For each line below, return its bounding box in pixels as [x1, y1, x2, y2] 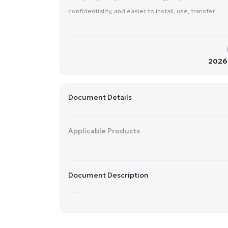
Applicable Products [68, 126, 140, 135]
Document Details [68, 92, 132, 102]
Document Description [68, 170, 149, 180]
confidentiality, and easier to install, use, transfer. [68, 7, 216, 15]
